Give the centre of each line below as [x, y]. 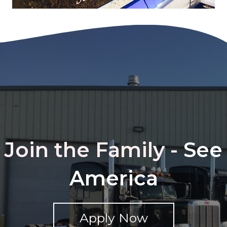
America [113, 178]
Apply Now [113, 218]
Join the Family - [91, 149]
